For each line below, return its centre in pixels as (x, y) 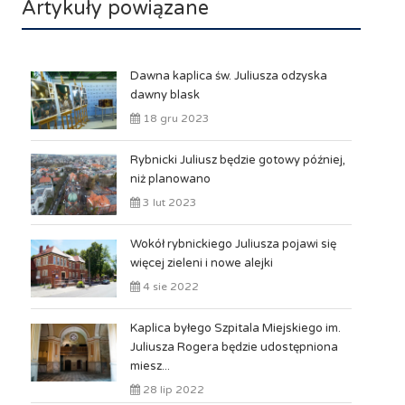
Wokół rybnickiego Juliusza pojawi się (233, 244)
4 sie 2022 (169, 287)
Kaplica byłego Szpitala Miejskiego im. (235, 328)
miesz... (150, 366)
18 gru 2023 (174, 118)
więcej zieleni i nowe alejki (201, 263)
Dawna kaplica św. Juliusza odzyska (228, 76)
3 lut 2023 (168, 202)
